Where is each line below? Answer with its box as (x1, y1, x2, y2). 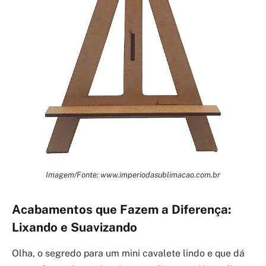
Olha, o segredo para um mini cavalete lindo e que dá (12, 247, 245, 259)
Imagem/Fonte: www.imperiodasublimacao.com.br (46, 169, 220, 179)
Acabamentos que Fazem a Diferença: (12, 202, 232, 217)
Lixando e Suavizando (12, 220, 137, 235)
